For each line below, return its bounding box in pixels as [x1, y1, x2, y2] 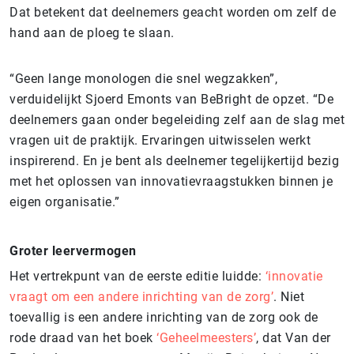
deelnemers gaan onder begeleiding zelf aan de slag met [9, 111, 345, 127]
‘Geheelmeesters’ [156, 330, 256, 345]
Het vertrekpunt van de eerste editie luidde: [9, 268, 265, 284]
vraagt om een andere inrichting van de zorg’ [9, 288, 273, 304]
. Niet [273, 288, 304, 304]
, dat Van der [256, 330, 331, 345]
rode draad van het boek [9, 330, 156, 345]
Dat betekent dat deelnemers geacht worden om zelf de [9, 4, 336, 20]
